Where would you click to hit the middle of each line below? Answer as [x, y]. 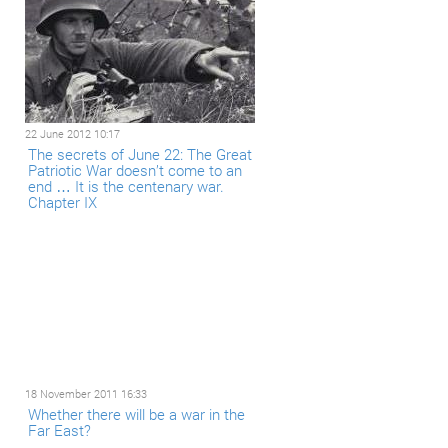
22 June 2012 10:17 [72, 133]
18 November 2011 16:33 [86, 393]
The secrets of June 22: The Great [140, 154]
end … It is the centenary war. [126, 186]
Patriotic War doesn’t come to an [135, 170]
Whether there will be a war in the [136, 414]
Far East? [59, 430]
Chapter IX [62, 202]
